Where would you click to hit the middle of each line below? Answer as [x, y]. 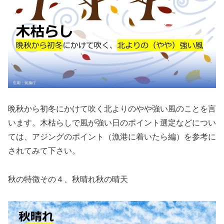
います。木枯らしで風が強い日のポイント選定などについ [112, 123]
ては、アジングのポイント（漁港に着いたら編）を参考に [112, 137]
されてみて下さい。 [44, 151]
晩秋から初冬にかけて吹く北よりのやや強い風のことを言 [112, 109]
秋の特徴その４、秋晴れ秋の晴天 [68, 179]
